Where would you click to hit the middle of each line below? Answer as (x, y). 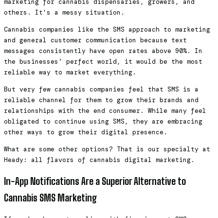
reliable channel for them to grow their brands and (101, 100)
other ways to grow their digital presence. (86, 132)
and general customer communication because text (95, 40)
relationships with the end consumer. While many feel (105, 111)
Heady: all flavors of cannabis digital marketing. (99, 160)
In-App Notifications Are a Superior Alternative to (95, 182)
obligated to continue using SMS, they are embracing (103, 122)
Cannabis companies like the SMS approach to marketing (107, 30)
